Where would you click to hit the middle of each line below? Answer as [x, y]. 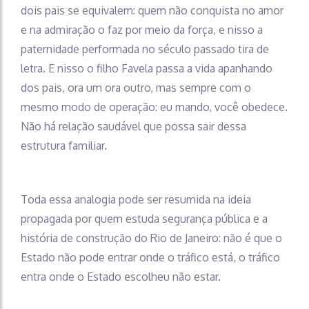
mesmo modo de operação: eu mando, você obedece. [154, 107]
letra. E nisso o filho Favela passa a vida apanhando [147, 68]
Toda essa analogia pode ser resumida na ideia [136, 199]
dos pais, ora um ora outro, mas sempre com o [136, 87]
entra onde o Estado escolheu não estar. [121, 276]
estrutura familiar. [64, 145]
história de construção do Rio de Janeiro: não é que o [151, 238]
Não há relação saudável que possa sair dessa [133, 126]
